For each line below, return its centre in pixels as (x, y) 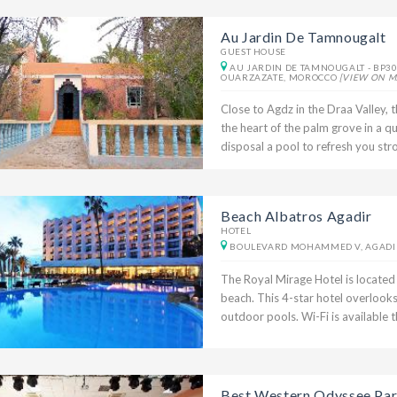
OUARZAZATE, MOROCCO (280, 77)
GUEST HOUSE (253, 51)
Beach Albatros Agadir (296, 215)
